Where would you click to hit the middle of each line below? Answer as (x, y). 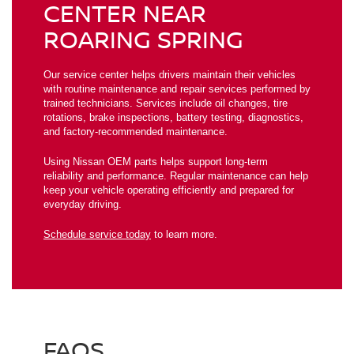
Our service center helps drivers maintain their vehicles (169, 75)
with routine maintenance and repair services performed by (177, 89)
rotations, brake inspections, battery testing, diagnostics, (173, 118)
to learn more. (184, 235)
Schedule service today (97, 235)
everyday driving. (83, 205)
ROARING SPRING (143, 40)
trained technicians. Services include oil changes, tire (166, 104)
